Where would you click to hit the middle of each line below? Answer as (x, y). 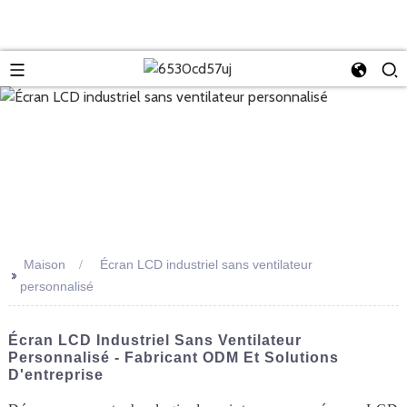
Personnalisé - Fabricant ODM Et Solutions (173, 358)
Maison (44, 265)
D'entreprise (55, 375)
